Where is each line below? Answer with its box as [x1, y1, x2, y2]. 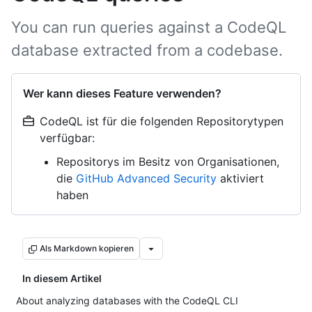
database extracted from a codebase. [11, 41, 283, 59]
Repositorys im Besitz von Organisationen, [56, 155, 279, 169]
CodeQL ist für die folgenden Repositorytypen [40, 114, 283, 128]
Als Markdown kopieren [40, 243, 134, 253]
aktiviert [217, 171, 264, 185]
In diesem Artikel [22, 272, 102, 284]
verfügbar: [40, 131, 95, 145]
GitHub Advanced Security [76, 171, 217, 185]
